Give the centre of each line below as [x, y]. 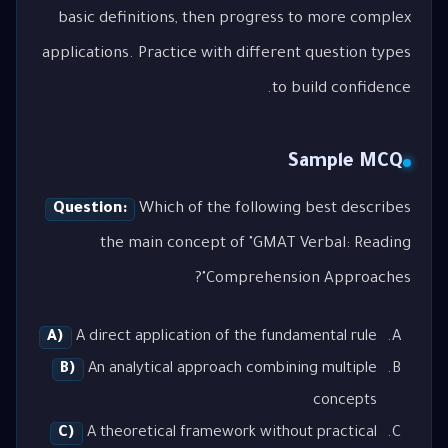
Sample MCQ [345, 162]
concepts [345, 401]
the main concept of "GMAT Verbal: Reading [255, 245]
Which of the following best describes [273, 210]
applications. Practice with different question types [226, 55]
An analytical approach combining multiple [231, 369]
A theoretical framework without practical [230, 433]
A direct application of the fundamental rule [225, 337]
